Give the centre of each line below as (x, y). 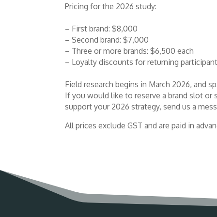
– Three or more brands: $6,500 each (130, 51)
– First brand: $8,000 (101, 28)
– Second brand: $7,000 (107, 39)
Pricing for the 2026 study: (111, 6)
